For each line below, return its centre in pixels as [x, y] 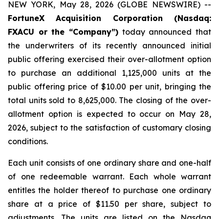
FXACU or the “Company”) [63, 32]
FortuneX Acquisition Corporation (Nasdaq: [109, 18]
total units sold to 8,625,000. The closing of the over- [109, 100]
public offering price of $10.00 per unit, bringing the [109, 87]
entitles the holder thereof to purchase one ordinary [109, 190]
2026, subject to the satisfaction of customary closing [109, 128]
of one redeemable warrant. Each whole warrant [109, 176]
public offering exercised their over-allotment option [109, 59]
